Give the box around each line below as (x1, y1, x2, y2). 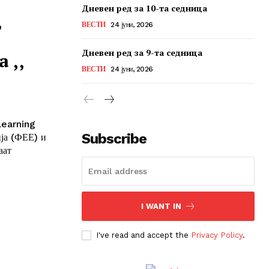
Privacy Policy (191, 230, 243, 240)
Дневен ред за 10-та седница (82, 2, 207, 14)
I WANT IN (141, 201, 181, 211)
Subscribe (82, 130, 147, 147)
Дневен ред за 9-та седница (82, 46, 202, 58)
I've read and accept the (96, 230, 191, 240)
